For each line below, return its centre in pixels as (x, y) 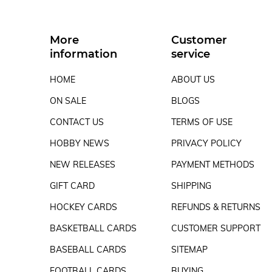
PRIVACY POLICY (207, 143)
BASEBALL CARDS (88, 250)
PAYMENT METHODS (213, 165)
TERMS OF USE (202, 122)
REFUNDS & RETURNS (216, 207)
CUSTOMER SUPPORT (216, 228)
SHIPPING (192, 186)
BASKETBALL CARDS (93, 228)
